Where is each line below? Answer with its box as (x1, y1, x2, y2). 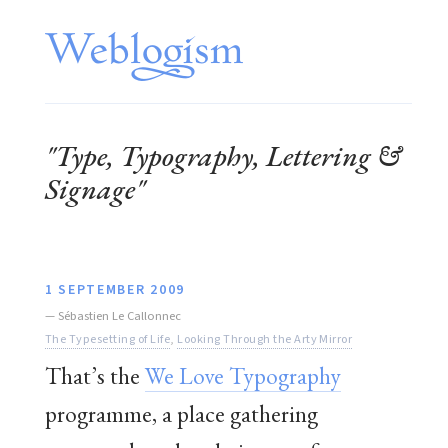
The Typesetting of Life (45, 329, 171, 348)
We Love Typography (145, 359, 341, 391)
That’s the (45, 359, 145, 391)
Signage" (45, 169, 145, 208)
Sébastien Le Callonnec (58, 306, 181, 325)
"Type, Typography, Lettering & (45, 136, 401, 175)
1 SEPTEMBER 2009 (45, 279, 185, 300)
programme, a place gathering (45, 397, 318, 429)
